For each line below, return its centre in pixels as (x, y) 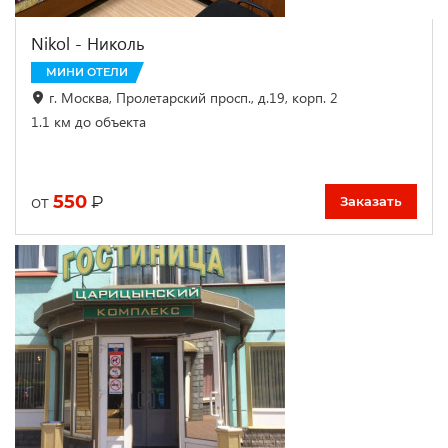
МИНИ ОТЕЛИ (87, 71)
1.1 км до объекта (88, 121)
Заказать (371, 201)
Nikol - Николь (88, 43)
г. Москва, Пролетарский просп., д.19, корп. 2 (193, 97)
